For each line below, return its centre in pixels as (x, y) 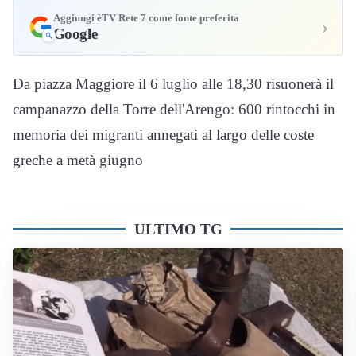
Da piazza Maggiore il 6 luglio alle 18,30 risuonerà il (173, 83)
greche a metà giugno (78, 160)
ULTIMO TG (178, 229)
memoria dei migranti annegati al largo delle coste (163, 134)
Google (75, 33)
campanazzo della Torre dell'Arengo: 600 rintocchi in (174, 109)
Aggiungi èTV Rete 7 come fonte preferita (146, 19)
